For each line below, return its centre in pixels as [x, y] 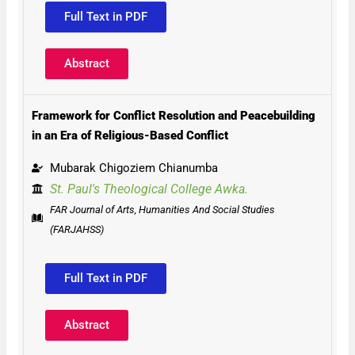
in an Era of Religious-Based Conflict [130, 135]
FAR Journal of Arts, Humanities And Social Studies [162, 209]
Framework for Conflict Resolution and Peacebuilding [174, 115]
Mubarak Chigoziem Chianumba [134, 168]
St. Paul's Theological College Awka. [149, 189]
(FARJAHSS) [76, 229]
